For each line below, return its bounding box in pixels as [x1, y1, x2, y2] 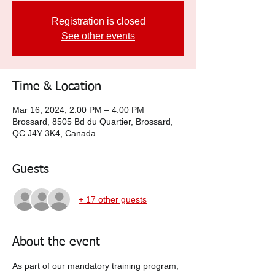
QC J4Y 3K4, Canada [12, 128, 96, 138]
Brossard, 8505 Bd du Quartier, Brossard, [12, 117, 173, 126]
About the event [12, 236, 100, 248]
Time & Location [12, 80, 101, 93]
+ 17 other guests [79, 194, 147, 204]
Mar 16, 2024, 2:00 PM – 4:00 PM [12, 105, 144, 115]
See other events [61, 31, 135, 41]
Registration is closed [51, 16, 145, 26]
